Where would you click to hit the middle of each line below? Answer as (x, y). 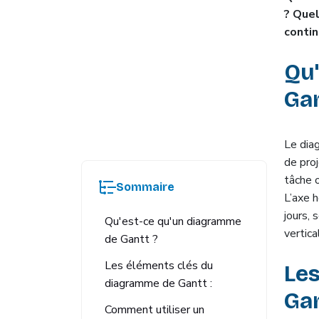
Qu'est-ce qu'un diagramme (173, 221)
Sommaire (145, 187)
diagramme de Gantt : (158, 283)
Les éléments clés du (159, 266)
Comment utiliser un (155, 310)
